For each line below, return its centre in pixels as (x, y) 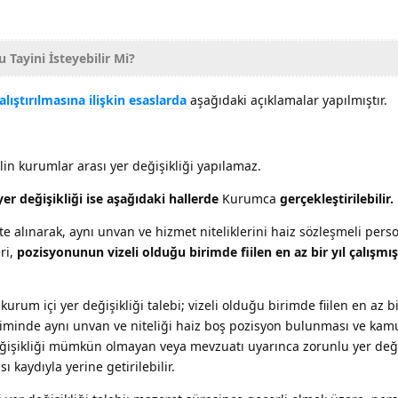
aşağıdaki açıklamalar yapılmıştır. (289, 99)
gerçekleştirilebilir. (337, 198)
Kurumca (249, 198)
